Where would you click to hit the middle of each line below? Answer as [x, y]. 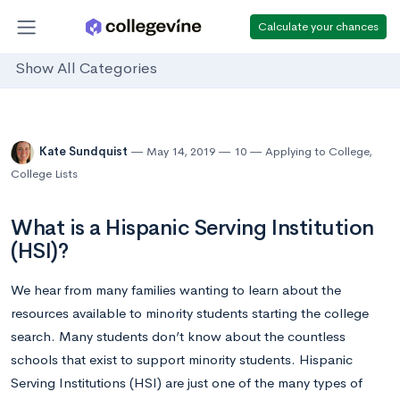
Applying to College [317, 152]
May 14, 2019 [181, 152]
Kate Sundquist [85, 152]
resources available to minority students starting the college [190, 313]
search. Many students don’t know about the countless [178, 336]
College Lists [44, 174]
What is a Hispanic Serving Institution [192, 228]
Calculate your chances [318, 26]
